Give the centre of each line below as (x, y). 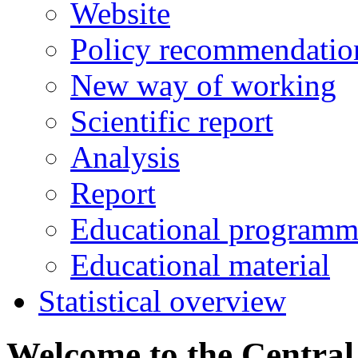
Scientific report (172, 121)
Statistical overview (162, 301)
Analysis (125, 157)
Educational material (200, 265)
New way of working (203, 85)
